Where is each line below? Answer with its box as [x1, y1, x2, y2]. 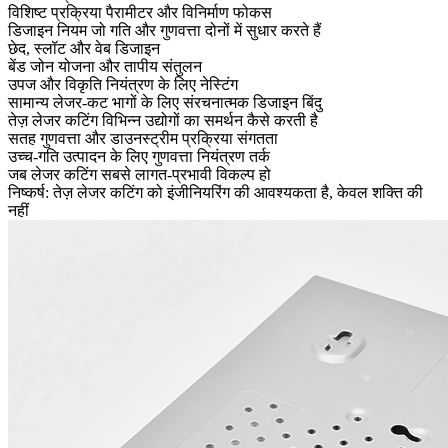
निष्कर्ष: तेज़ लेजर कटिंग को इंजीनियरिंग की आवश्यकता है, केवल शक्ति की [8, 183, 423, 201]
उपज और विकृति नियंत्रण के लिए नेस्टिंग [8, 75, 238, 93]
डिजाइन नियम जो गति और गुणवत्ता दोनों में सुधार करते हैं [8, 21, 321, 39]
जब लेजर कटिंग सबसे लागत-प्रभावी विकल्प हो [8, 165, 271, 183]
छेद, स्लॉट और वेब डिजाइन [8, 39, 160, 57]
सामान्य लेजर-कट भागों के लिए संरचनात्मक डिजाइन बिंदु [8, 93, 322, 111]
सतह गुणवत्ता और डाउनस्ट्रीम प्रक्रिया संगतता [8, 129, 278, 147]
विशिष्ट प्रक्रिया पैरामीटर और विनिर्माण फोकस [8, 3, 272, 21]
